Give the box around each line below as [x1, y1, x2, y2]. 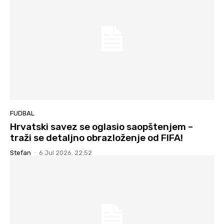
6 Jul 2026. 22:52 [39, 149, 92, 157]
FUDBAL [10, 109, 34, 117]
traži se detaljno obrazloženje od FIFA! [10, 132, 183, 144]
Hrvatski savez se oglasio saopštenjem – [10, 121, 193, 133]
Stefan [10, 149, 31, 157]
